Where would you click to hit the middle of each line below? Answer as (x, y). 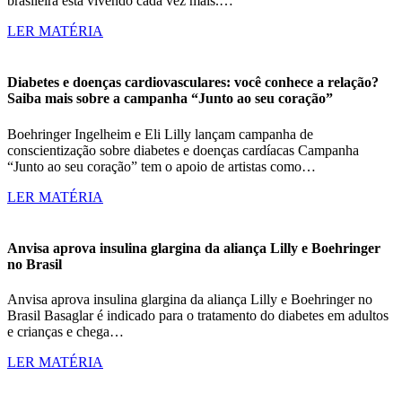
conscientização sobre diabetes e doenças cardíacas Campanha (183, 150)
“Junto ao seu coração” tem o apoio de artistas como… (162, 166)
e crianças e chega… (66, 332)
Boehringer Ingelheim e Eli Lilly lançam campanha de (160, 134)
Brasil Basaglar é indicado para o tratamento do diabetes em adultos (198, 316)
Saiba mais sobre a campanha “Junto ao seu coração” (170, 99)
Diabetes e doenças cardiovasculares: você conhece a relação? (193, 83)
